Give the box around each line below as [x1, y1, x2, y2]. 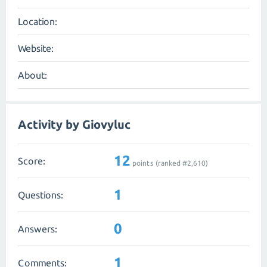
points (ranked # [131, 159, 187, 167]
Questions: [18, 189, 63, 200]
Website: [18, 43, 54, 54]
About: [18, 70, 47, 80]
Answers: [18, 223, 57, 234]
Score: [18, 155, 45, 166]
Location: [18, 16, 57, 27]
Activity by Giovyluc [18, 117, 131, 131]
